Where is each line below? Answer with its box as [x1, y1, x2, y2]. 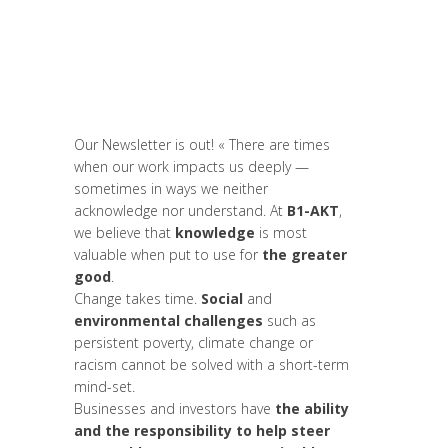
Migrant [167, 84, 215, 104]
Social [197, 288, 247, 308]
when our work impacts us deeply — [74, 156, 309, 176]
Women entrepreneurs [190, 110, 336, 130]
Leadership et [176, 58, 265, 78]
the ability [271, 398, 349, 418]
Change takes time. [74, 288, 197, 308]
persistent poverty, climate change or [74, 332, 313, 352]
